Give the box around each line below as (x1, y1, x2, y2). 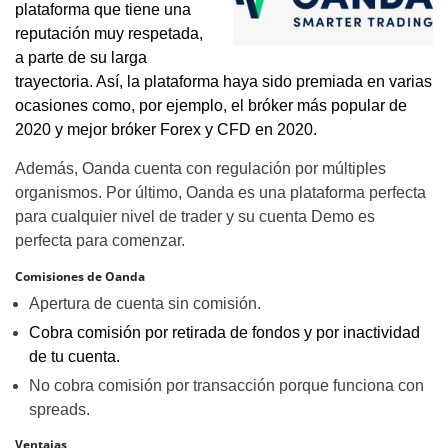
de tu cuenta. (29, 348, 120, 365)
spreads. (29, 401, 90, 418)
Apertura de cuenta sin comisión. (29, 295, 261, 312)
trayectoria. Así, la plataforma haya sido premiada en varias (15, 73, 432, 90)
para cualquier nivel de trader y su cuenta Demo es (15, 208, 375, 225)
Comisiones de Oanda (15, 269, 145, 284)
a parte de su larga (15, 49, 147, 66)
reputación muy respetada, (15, 25, 203, 42)
